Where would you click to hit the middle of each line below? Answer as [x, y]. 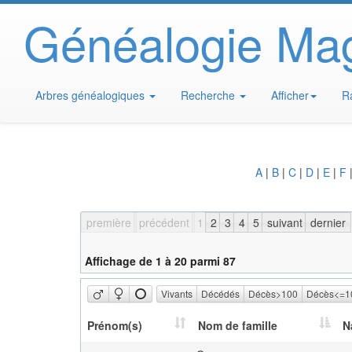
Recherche [209, 95]
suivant [284, 222]
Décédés [220, 293]
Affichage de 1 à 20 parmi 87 [160, 261]
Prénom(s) [115, 325]
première [109, 222]
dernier [328, 222]
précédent [164, 222]
